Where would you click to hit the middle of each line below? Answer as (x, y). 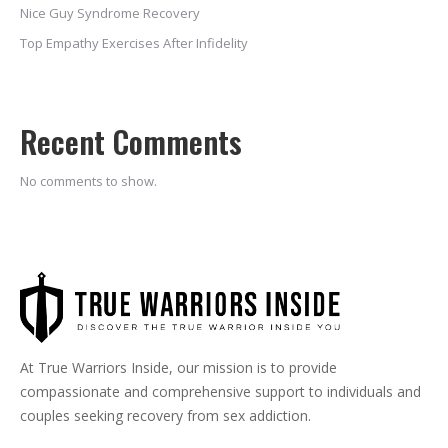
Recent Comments (131, 141)
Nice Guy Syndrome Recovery (110, 13)
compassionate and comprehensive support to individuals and (220, 391)
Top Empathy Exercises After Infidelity (134, 43)
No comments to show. (88, 181)
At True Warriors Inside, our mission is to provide (178, 367)
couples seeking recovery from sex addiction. (165, 415)
